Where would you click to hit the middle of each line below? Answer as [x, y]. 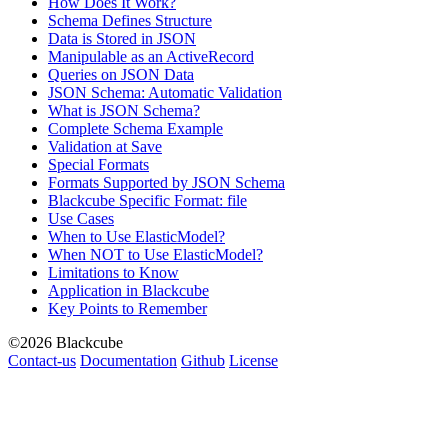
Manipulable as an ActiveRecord [151, 56]
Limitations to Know [113, 272]
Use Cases [81, 218]
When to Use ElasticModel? [136, 236]
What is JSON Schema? [124, 110]
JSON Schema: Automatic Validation [165, 92]
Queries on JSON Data [121, 74]
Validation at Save [105, 146]
